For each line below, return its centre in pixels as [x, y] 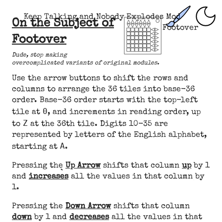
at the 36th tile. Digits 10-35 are [98, 124]
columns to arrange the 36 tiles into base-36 [103, 90]
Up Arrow [83, 166]
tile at [27, 112]
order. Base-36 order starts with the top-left [105, 101]
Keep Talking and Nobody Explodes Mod [102, 17]
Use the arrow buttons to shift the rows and [100, 79]
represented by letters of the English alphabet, [109, 135]
